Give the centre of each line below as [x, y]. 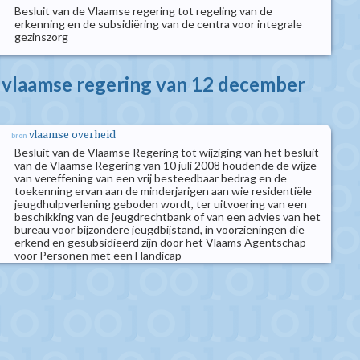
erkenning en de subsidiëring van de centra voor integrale [158, 24]
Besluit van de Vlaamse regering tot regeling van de [143, 11]
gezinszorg [41, 37]
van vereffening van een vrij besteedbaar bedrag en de [151, 178]
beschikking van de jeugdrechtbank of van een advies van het [168, 217]
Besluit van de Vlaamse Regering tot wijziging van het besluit [167, 152]
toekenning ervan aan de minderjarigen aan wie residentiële [163, 191]
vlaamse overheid [72, 135]
